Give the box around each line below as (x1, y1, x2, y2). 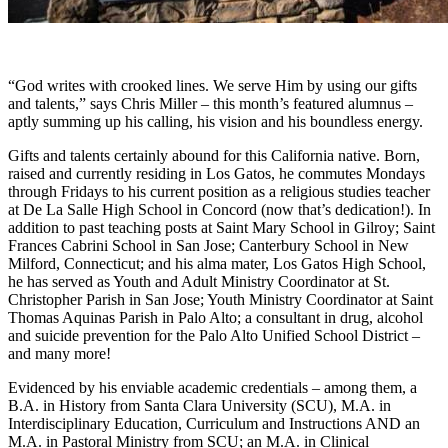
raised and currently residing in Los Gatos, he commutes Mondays (8, 164, 425, 182)
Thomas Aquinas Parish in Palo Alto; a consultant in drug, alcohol (8, 308, 423, 326)
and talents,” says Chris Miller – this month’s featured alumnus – (8, 94, 413, 112)
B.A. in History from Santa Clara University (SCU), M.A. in (8, 396, 391, 414)
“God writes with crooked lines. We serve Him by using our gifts (8, 76, 417, 94)
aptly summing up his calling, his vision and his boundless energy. (8, 112, 423, 130)
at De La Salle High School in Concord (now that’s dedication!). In (8, 200, 431, 218)
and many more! (8, 344, 111, 362)
